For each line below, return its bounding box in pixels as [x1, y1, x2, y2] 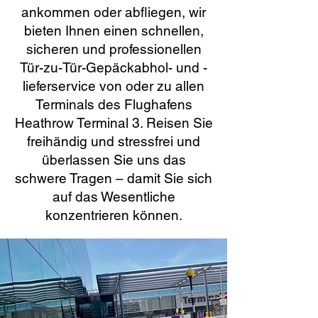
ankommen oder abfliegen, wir [21, 4, 206, 20]
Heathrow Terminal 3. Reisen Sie [14, 115, 213, 131]
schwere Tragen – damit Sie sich [15, 170, 212, 186]
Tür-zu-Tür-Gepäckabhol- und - [20, 60, 207, 75]
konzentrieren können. [45, 207, 182, 223]
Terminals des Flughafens [35, 97, 192, 112]
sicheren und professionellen [26, 41, 202, 57]
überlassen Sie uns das [41, 152, 186, 168]
